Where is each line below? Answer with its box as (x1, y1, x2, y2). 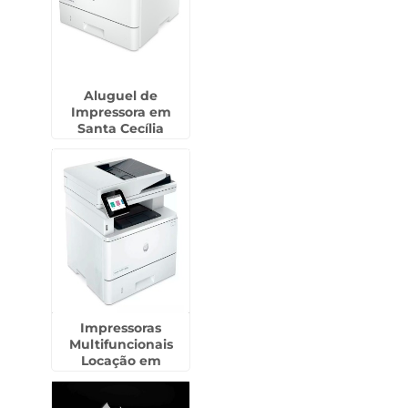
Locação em (80, 352, 161, 369)
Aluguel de (84, 87, 158, 104)
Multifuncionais (68, 336, 173, 352)
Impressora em (70, 104, 171, 120)
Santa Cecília (77, 120, 165, 137)
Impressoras (80, 320, 162, 336)
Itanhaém (87, 369, 155, 385)
